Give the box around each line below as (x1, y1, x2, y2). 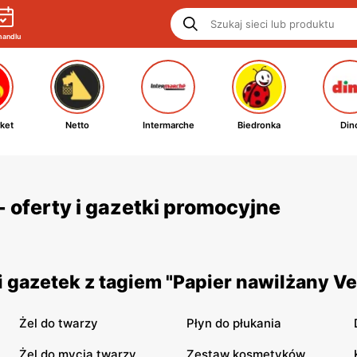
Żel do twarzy (19, 316, 98, 331)
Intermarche (142, 120, 194, 131)
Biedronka (237, 120, 280, 131)
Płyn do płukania (186, 316, 281, 331)
